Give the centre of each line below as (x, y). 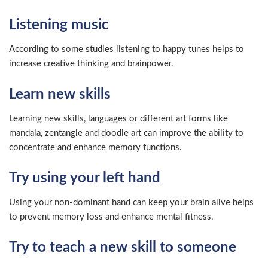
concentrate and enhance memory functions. (95, 147)
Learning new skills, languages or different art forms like (118, 118)
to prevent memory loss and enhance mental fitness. (111, 217)
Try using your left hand (85, 178)
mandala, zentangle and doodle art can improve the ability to (126, 133)
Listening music (59, 25)
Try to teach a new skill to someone (123, 247)
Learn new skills (60, 94)
